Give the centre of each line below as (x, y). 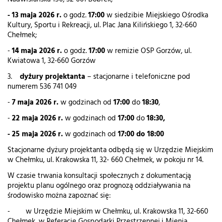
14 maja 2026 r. (37, 51)
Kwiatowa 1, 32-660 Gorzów (52, 61)
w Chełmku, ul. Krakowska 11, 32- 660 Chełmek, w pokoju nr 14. (105, 160)
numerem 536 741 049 (42, 87)
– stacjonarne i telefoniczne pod (138, 77)
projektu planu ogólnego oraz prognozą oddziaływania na (99, 186)
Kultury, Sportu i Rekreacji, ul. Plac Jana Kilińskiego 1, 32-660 (102, 26)
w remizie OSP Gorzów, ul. (148, 51)
